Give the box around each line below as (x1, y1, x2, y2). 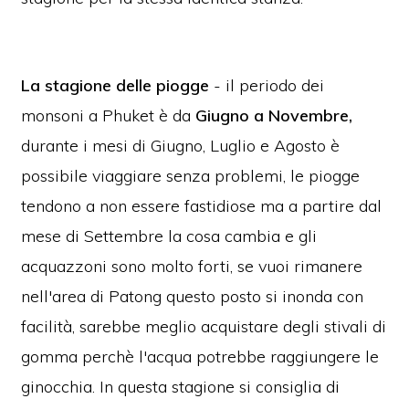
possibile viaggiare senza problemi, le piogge (21, 165, 361, 187)
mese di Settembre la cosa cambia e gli (21, 225, 318, 247)
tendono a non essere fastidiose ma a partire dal (21, 195, 383, 217)
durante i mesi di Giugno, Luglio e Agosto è (21, 135, 341, 157)
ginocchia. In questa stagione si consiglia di (21, 376, 341, 398)
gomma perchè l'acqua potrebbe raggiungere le (21, 346, 380, 368)
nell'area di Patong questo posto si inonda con (21, 286, 364, 308)
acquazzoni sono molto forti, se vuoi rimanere (21, 256, 363, 278)
